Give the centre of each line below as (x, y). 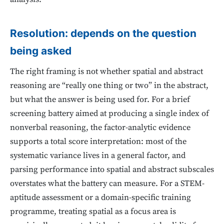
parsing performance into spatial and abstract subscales (112, 170)
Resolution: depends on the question (103, 33)
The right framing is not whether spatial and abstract (106, 72)
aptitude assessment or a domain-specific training (100, 198)
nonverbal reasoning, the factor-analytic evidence (100, 128)
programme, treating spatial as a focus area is (93, 212)
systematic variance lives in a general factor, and (98, 156)
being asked (41, 50)
